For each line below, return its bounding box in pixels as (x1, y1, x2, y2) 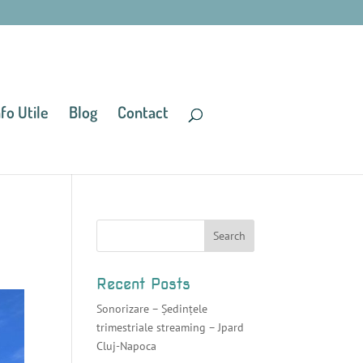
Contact (117, 100, 169, 122)
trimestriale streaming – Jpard (96, 320, 245, 335)
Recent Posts (96, 275, 191, 293)
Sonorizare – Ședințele (96, 301, 208, 316)
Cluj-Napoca (96, 339, 157, 353)
